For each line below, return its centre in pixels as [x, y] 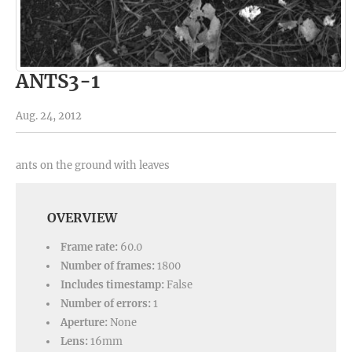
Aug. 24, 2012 [49, 115]
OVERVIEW [82, 217]
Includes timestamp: [112, 284]
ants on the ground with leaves [93, 165]
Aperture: [84, 322]
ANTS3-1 [58, 81]
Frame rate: [89, 247]
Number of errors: [106, 303]
